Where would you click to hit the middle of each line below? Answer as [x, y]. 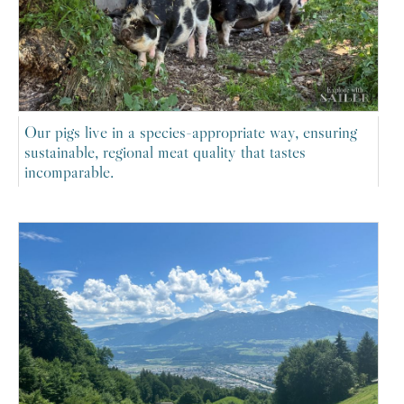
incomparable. [69, 171]
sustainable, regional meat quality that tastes [165, 151]
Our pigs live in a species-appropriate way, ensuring [191, 131]
